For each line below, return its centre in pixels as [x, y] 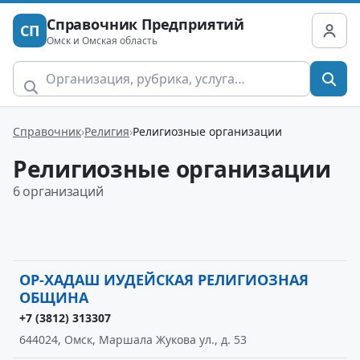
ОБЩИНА [54, 297]
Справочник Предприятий [146, 24]
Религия [107, 131]
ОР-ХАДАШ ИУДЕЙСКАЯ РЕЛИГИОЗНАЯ [164, 280]
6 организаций [58, 191]
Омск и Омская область [102, 40]
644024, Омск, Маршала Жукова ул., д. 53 [133, 340]
